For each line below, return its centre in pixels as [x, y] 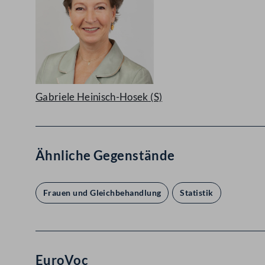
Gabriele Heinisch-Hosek [92, 97]
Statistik [197, 193]
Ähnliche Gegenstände [105, 155]
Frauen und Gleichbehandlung [102, 193]
